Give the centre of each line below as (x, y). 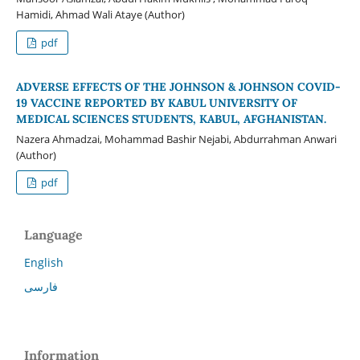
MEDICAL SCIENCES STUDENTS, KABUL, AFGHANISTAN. (171, 119)
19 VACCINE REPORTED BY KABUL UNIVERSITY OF (156, 102)
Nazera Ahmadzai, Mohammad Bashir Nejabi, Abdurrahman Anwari (176, 139)
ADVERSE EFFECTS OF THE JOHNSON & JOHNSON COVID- (178, 86)
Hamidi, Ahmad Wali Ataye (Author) (100, 14)
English (44, 263)
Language (53, 235)
